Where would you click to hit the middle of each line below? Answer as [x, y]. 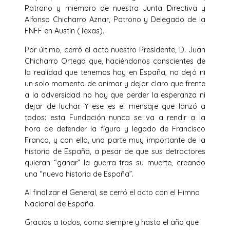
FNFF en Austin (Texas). [64, 31]
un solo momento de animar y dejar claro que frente [115, 83]
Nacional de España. [60, 204]
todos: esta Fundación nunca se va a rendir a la [115, 117]
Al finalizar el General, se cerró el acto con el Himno [112, 192]
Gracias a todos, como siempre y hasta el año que [112, 223]
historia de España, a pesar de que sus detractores [115, 151]
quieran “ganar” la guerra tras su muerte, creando [115, 162]
